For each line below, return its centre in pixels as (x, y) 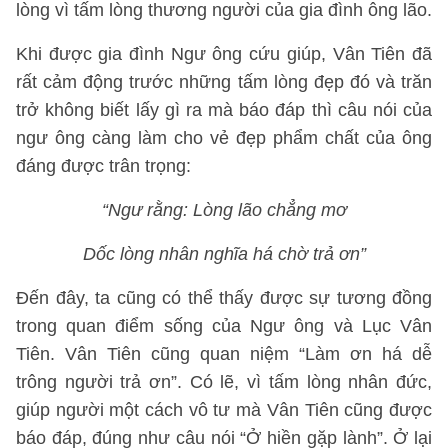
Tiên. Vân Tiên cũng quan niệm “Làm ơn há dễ (224, 354)
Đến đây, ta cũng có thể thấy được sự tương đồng (224, 298)
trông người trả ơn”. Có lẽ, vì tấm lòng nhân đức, (224, 382)
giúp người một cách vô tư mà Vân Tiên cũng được (224, 410)
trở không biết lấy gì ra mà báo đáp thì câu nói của (224, 110)
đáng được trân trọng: (103, 166)
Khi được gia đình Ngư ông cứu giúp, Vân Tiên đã (224, 54)
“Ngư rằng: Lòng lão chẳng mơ (224, 210)
